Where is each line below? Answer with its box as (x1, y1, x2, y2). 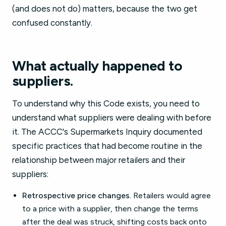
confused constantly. (12, 18, 92, 28)
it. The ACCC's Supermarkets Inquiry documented (12, 127, 202, 137)
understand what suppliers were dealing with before (12, 112, 211, 123)
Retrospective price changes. (22, 191, 131, 200)
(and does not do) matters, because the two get (12, 4, 197, 14)
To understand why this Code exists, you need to (12, 98, 200, 108)
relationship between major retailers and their (12, 155, 185, 165)
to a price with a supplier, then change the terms (22, 204, 198, 213)
